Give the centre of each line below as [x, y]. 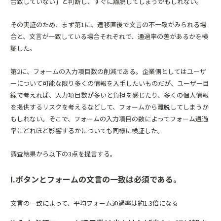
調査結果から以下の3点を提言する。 [63, 154]
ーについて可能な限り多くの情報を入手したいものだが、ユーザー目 [110, 83]
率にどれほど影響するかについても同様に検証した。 [87, 130]
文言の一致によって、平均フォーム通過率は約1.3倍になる [94, 203]
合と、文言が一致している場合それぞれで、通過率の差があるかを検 [109, 36]
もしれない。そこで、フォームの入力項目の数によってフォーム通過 [109, 119]
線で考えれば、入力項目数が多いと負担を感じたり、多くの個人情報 [110, 95]
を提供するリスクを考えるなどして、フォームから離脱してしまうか [110, 107]
